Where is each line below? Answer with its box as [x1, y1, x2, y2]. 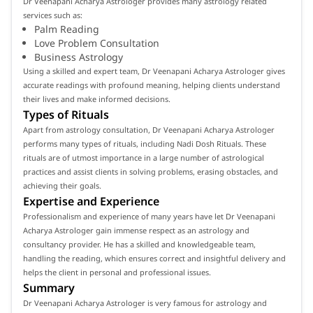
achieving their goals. [23, 180, 101, 191]
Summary [23, 279, 75, 296]
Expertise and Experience [23, 193, 159, 209]
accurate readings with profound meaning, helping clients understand [23, 79, 280, 90]
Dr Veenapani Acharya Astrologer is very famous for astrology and [23, 297, 267, 308]
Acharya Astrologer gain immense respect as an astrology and [23, 224, 249, 235]
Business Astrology [34, 50, 123, 64]
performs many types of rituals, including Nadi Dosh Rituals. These [23, 138, 266, 149]
